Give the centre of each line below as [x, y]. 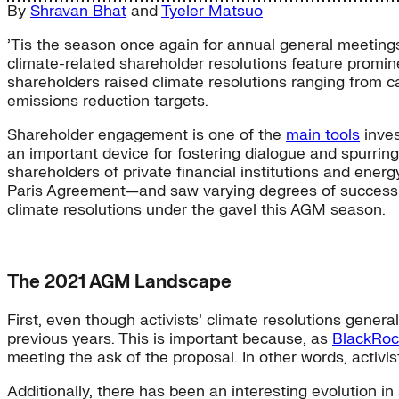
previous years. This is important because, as [170, 339]
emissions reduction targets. [108, 102]
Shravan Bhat [78, 12]
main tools [323, 135]
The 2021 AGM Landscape [119, 282]
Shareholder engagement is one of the [147, 135]
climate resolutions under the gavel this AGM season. [196, 210]
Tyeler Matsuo [212, 12]
